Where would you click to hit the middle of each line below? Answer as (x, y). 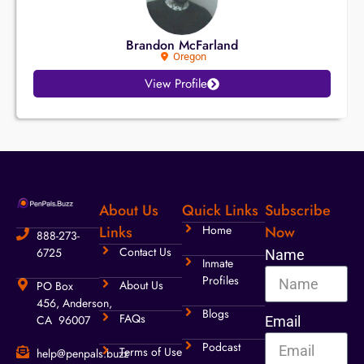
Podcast (221, 347)
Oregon (189, 57)
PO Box (55, 286)
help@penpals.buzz (82, 354)
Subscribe (298, 211)
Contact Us (145, 252)
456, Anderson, (74, 303)
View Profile (176, 84)
